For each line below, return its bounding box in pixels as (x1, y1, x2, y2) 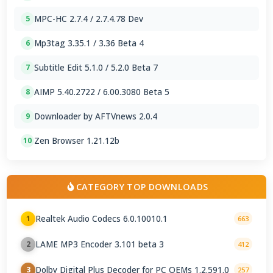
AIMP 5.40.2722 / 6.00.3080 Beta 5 (34, 86, 170, 98)
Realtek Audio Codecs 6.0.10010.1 (35, 213, 168, 225)
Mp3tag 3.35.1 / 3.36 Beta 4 (34, 37, 144, 49)
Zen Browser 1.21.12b (34, 135, 120, 147)
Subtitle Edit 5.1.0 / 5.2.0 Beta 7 (34, 62, 158, 74)
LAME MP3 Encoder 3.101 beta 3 (35, 238, 165, 250)
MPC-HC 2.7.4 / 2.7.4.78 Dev (34, 13, 144, 25)
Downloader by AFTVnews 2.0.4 (34, 110, 158, 122)
